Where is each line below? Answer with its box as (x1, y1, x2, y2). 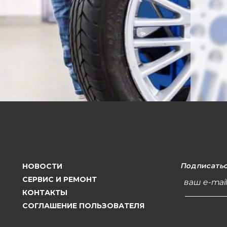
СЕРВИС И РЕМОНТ (22, 174, 97, 184)
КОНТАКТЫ (22, 187, 67, 197)
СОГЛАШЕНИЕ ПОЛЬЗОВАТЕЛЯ (22, 201, 144, 210)
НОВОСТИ (22, 161, 62, 171)
